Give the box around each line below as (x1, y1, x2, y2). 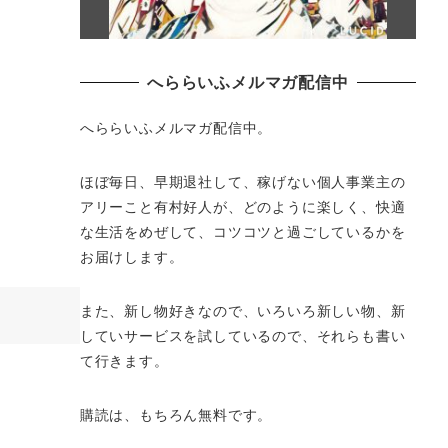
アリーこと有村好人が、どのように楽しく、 (79, 196, 376, 217)
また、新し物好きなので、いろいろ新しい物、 (79, 299, 391, 320)
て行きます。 (79, 349, 169, 370)
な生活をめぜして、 (79, 221, 213, 242)
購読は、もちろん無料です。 (79, 403, 273, 424)
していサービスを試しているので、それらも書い (79, 324, 406, 345)
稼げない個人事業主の (257, 171, 406, 192)
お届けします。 (79, 246, 184, 267)
